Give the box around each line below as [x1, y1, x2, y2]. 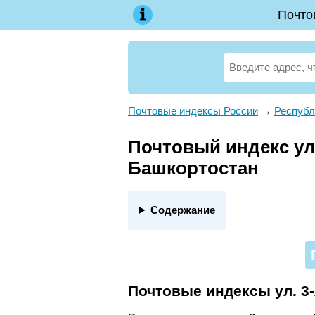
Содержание [150, 203, 215, 216]
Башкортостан [128, 158, 259, 178]
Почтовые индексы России [128, 105, 258, 117]
